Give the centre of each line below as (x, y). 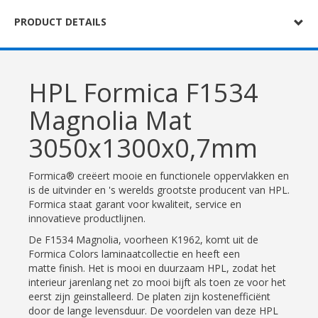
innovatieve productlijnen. (87, 218)
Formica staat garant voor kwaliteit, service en (135, 204)
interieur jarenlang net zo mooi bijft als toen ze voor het (157, 282)
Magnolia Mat (110, 120)
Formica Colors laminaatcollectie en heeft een (134, 254)
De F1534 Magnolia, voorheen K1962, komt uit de (143, 240)
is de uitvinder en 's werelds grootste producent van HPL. (159, 190)
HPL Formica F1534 (143, 93)
